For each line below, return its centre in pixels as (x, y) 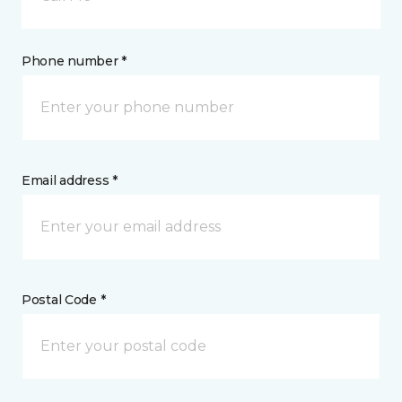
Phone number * (74, 61)
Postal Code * (64, 300)
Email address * (70, 180)
